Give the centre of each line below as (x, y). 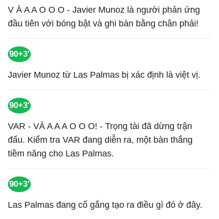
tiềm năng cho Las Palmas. (61, 153)
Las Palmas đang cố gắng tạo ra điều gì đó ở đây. (105, 205)
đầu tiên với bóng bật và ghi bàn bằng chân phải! (103, 23)
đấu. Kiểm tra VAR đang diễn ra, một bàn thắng (100, 140)
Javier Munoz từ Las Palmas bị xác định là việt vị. (104, 75)
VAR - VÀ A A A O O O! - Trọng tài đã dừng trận (100, 126)
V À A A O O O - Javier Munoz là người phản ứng (104, 10)
